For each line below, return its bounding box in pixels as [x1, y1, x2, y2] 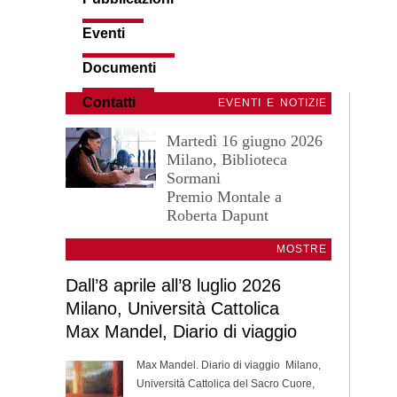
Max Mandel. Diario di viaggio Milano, [136, 359, 321, 372]
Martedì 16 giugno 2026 [167, 132, 323, 151]
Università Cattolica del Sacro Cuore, [136, 378, 315, 391]
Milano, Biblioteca [167, 151, 287, 169]
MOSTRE [276, 243, 327, 256]
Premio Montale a [167, 188, 282, 206]
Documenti [82, 60, 157, 76]
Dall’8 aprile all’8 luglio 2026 [66, 276, 281, 296]
